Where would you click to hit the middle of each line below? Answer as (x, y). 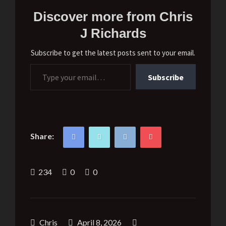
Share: (42, 136)
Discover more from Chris (113, 17)
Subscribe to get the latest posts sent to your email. (113, 53)
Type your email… (44, 64)
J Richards (113, 34)
